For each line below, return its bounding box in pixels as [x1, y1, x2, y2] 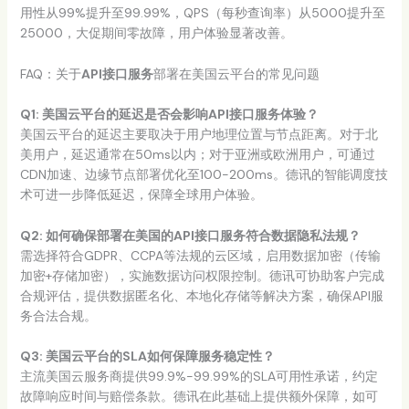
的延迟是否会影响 [105, 106, 208, 123]
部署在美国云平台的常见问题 [152, 65, 320, 82]
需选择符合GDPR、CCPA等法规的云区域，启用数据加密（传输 [19, 246, 381, 264]
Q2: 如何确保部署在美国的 [19, 226, 173, 244]
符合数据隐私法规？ [245, 226, 361, 244]
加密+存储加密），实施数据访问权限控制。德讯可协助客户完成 [19, 267, 384, 284]
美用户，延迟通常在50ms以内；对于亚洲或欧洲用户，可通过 [19, 146, 375, 163]
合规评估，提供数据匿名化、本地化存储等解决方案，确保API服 [19, 287, 383, 304]
